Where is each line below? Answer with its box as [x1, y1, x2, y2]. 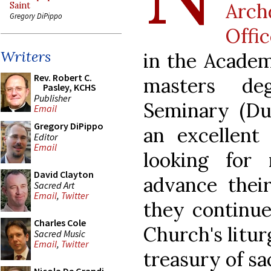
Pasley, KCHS [43, 81, 96, 93]
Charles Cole [34, 217, 86, 229]
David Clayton [34, 168, 94, 180]
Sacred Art [34, 178, 74, 191]
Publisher [34, 91, 71, 104]
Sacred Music [34, 227, 85, 240]
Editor [34, 130, 57, 143]
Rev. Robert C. [34, 71, 92, 83]
